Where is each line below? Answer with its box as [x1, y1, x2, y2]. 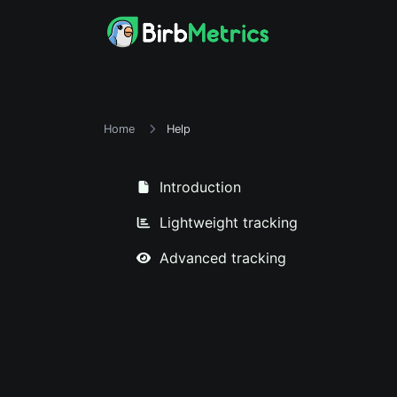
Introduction [154, 178, 241, 196]
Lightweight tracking [154, 214, 298, 231]
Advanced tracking [154, 249, 286, 267]
